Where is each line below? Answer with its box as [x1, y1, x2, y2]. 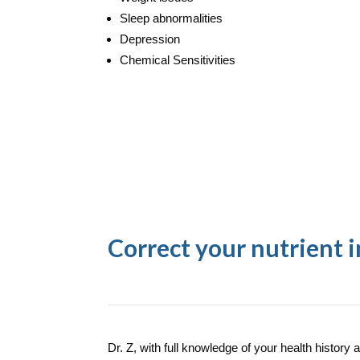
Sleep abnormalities [120, 10, 223, 25]
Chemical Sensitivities [120, 52, 236, 67]
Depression [120, 31, 181, 46]
